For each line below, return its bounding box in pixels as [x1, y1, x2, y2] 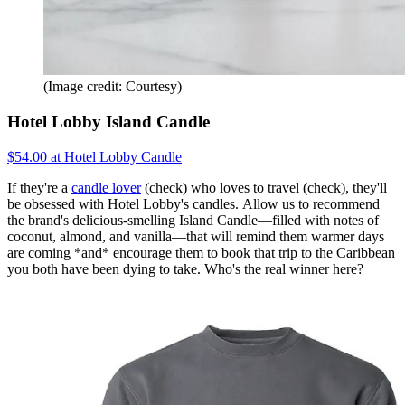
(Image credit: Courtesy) [43, 79, 182, 95]
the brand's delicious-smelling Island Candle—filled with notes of [7, 212, 379, 228]
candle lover [71, 179, 141, 195]
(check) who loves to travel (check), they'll [141, 179, 387, 195]
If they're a [7, 179, 71, 195]
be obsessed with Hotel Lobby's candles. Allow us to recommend [7, 195, 380, 212]
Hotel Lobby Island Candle [7, 111, 210, 131]
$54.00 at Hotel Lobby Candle [7, 148, 182, 165]
